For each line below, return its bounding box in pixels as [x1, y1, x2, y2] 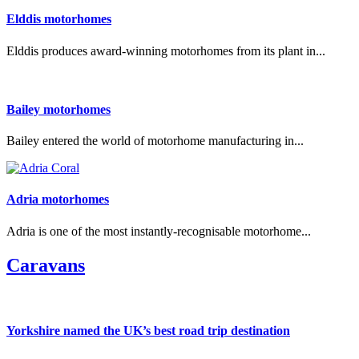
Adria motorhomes [6, 192, 109, 207]
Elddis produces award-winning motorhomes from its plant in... [6, 43, 325, 58]
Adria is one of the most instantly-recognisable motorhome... [6, 224, 311, 238]
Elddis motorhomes [6, 12, 111, 26]
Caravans [6, 254, 85, 276]
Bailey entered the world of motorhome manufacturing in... [6, 134, 304, 148]
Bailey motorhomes [6, 102, 111, 116]
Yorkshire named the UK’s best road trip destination [6, 323, 290, 337]
